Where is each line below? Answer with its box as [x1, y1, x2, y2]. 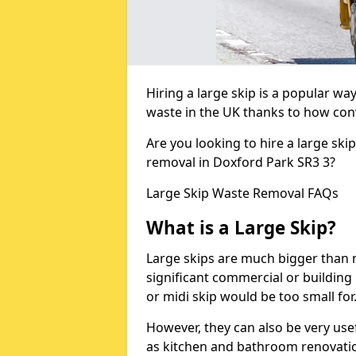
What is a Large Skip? [146, 215, 336, 240]
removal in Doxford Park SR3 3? [146, 153, 339, 171]
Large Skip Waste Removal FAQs [146, 184, 339, 202]
